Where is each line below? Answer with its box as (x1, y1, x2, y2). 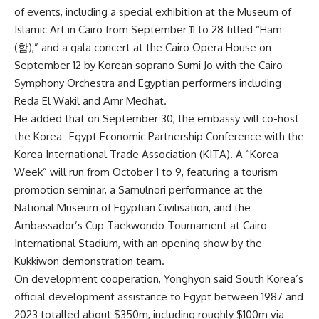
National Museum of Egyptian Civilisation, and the (14, 201, 251, 214)
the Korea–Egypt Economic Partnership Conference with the (14, 130, 304, 143)
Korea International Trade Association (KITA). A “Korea (14, 147, 278, 161)
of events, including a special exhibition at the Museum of (14, 5, 291, 19)
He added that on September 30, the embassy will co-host (14, 112, 299, 125)
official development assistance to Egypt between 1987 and (14, 290, 303, 303)
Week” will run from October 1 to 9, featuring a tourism (14, 165, 278, 179)
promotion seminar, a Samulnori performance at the (14, 183, 263, 197)
